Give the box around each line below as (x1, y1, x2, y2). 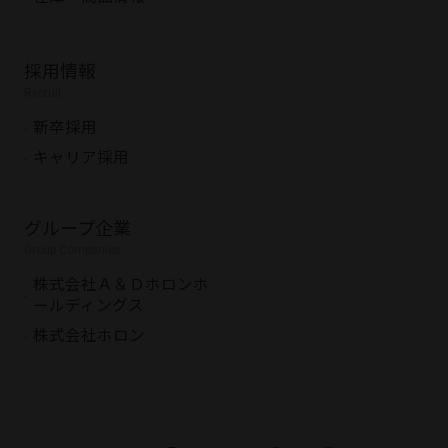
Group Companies (23, 243, 121, 258)
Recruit (23, 86, 62, 101)
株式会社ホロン (32, 327, 145, 346)
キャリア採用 (32, 149, 129, 168)
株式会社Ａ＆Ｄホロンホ (32, 276, 209, 295)
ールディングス (32, 297, 144, 316)
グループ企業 (23, 218, 131, 240)
